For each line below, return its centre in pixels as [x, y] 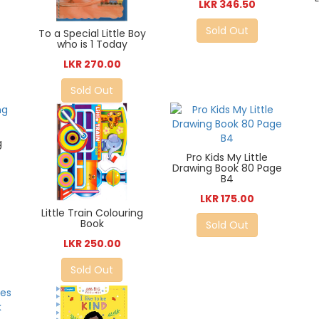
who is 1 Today [92, 45]
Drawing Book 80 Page [227, 168]
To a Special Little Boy [92, 34]
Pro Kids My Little [227, 158]
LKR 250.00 [92, 243]
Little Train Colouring [92, 213]
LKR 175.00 [227, 199]
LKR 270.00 [92, 64]
